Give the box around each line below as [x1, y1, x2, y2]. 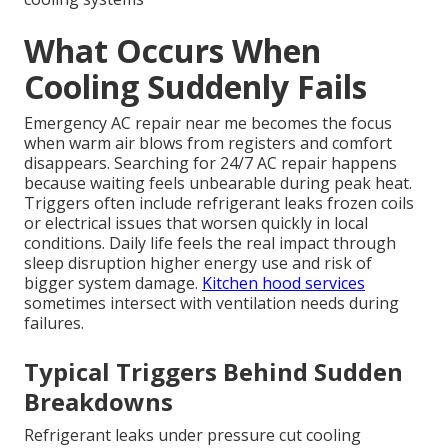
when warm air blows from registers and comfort [24, 132, 392, 155]
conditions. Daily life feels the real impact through [24, 232, 396, 255]
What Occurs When [24, 29, 321, 73]
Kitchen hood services [202, 272, 365, 295]
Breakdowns [24, 385, 173, 419]
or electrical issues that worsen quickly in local [24, 212, 368, 235]
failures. [24, 312, 84, 335]
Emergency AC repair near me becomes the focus [24, 112, 392, 135]
